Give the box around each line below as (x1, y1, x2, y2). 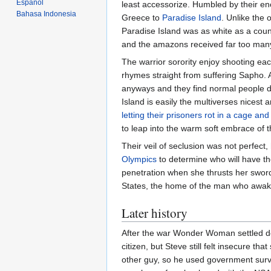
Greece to (122, 12, 162, 22)
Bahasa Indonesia (16, 9, 77, 18)
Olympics (122, 154, 157, 164)
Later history (122, 204, 188, 221)
